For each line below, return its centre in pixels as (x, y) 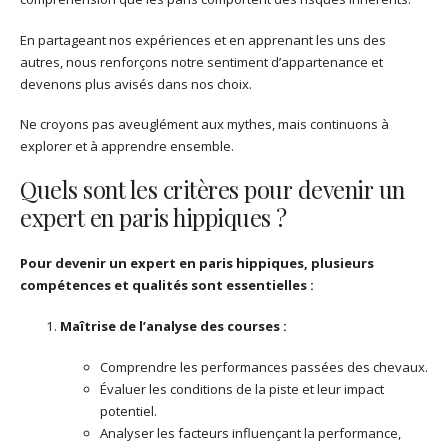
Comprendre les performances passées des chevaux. (264, 366)
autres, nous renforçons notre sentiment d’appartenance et (201, 61)
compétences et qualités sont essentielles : (167, 285)
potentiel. (128, 410)
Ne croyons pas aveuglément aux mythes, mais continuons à (204, 124)
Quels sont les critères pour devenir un (212, 190)
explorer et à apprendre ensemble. (127, 146)
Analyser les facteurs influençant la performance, (250, 432)
